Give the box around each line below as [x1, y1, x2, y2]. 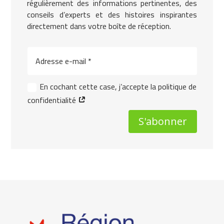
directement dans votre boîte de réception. [27, 19, 171, 32]
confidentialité [27, 94, 78, 106]
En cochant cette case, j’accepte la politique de [39, 80, 196, 93]
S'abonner [138, 114, 187, 128]
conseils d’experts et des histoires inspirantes [27, 8, 197, 20]
